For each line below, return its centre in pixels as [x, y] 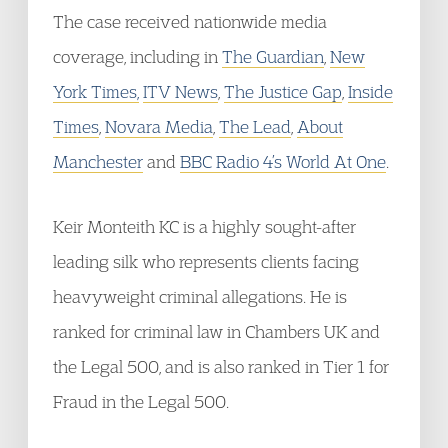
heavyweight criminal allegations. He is [200, 296]
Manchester [98, 161]
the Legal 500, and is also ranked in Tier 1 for [221, 366]
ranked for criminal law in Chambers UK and [216, 331]
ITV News [180, 91]
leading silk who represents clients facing [206, 261]
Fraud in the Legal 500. [141, 401]
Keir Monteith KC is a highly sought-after [204, 226]
